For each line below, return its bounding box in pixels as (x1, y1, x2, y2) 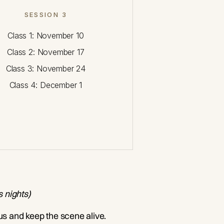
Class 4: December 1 (9, 80, 82, 90)
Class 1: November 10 (7, 30, 84, 41)
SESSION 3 (24, 10, 67, 19)
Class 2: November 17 (7, 47, 84, 57)
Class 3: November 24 (5, 63, 85, 74)
